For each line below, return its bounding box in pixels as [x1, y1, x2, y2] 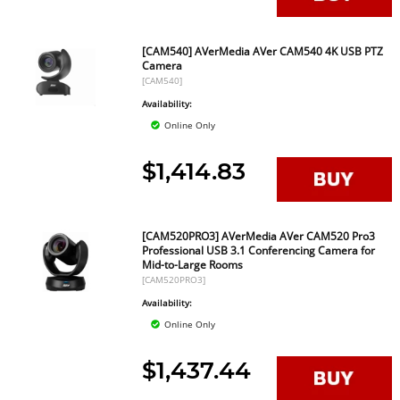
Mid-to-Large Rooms [142, 257, 244, 272]
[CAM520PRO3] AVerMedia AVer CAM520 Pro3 [142, 229, 376, 244]
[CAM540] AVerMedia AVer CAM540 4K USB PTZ [142, 44, 384, 59]
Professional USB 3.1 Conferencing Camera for [142, 243, 376, 258]
